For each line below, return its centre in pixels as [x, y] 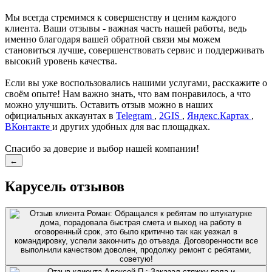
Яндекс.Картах [219, 115]
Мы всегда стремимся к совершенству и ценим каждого [121, 17]
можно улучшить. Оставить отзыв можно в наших [109, 104]
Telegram [135, 115]
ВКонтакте [29, 126]
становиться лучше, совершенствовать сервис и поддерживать [134, 50]
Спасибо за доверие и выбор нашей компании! [102, 148]
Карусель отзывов [65, 187]
